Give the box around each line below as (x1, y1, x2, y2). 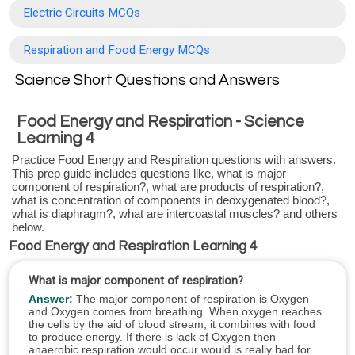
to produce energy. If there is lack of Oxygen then (28, 330, 276, 343)
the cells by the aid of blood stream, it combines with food (28, 317, 315, 330)
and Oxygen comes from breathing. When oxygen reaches (28, 304, 322, 318)
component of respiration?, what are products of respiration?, (12, 180, 325, 194)
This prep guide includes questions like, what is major (12, 166, 287, 181)
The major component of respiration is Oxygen (72, 292, 309, 305)
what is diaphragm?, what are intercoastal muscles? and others (12, 207, 338, 221)
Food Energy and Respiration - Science (16, 113, 304, 130)
